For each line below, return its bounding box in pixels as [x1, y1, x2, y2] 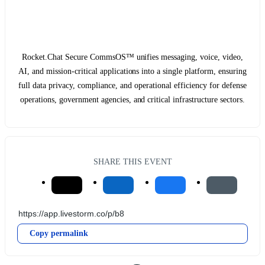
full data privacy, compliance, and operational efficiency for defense [18, 80, 247, 90]
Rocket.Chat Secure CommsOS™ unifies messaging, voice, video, [21, 52, 244, 62]
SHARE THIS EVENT [93, 157, 172, 167]
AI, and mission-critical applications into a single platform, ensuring [18, 66, 247, 76]
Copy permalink [30, 229, 88, 238]
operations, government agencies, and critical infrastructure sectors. [20, 95, 245, 104]
